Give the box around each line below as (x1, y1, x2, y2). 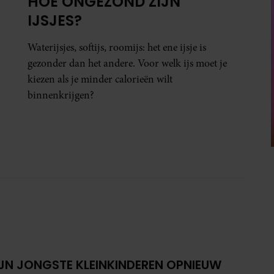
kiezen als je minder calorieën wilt (28, 72, 173, 87)
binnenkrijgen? (28, 88, 95, 103)
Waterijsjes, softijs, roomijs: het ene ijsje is (28, 40, 207, 55)
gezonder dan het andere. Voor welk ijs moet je (28, 56, 228, 71)
